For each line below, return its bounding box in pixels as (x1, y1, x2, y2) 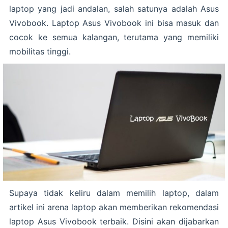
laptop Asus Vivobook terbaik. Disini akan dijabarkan (9, 216, 219, 227)
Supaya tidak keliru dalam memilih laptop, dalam (9, 188, 219, 198)
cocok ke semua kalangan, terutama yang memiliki (9, 32, 219, 42)
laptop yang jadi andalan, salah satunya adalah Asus (9, 4, 219, 14)
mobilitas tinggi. (9, 46, 71, 56)
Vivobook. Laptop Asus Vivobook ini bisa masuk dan (9, 18, 219, 28)
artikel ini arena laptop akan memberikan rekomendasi (9, 202, 219, 213)
